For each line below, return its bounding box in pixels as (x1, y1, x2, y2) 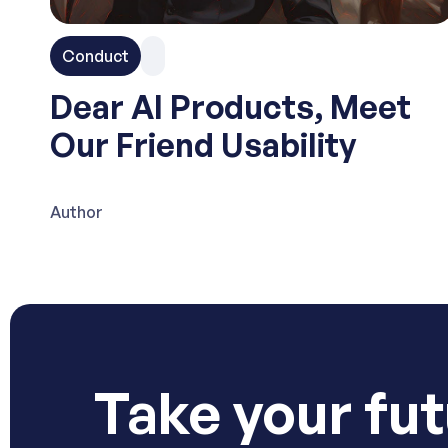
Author (50, 202, 103, 222)
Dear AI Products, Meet (50, 87, 411, 127)
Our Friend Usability (50, 125, 356, 165)
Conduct (62, 46, 129, 66)
